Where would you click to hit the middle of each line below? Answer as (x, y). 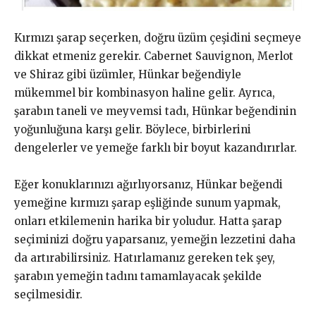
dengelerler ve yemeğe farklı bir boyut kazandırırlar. (156, 148)
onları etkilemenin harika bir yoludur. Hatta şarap (148, 221)
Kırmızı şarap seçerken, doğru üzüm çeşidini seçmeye (158, 38)
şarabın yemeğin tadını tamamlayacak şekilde (138, 276)
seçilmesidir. (48, 295)
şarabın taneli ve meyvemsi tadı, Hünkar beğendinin (155, 111)
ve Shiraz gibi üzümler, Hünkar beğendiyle (128, 75)
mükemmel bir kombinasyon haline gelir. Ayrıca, (145, 93)
